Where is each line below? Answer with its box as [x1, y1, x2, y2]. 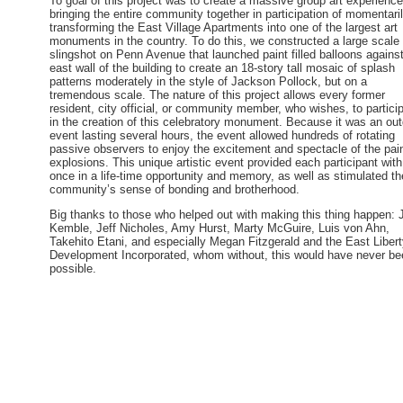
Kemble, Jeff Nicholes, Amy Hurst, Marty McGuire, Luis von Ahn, [49, 221, 390, 236]
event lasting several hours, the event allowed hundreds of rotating [49, 128, 395, 142]
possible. [49, 262, 96, 276]
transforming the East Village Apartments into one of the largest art [49, 20, 398, 34]
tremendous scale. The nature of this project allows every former [49, 87, 385, 102]
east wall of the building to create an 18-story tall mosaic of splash [49, 60, 395, 75]
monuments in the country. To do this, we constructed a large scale [49, 33, 399, 48]
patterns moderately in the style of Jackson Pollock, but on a [49, 74, 367, 88]
